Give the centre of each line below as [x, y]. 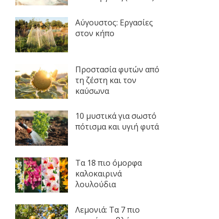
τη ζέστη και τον [106, 80]
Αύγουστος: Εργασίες [114, 22]
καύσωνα [92, 91]
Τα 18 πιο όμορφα [108, 163]
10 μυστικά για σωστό [116, 116]
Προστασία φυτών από [117, 69]
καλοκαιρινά [98, 173]
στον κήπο [95, 33]
